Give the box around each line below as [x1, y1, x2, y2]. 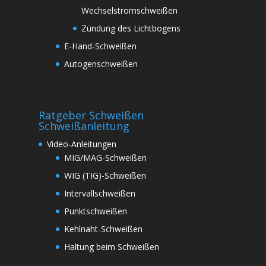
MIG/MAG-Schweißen [64, 151, 147, 163]
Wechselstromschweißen [81, 4, 178, 16]
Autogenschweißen [64, 58, 138, 69]
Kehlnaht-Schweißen [64, 223, 142, 235]
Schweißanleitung [38, 118, 129, 133]
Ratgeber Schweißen [38, 107, 144, 122]
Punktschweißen [64, 205, 127, 217]
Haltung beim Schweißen [64, 240, 159, 252]
